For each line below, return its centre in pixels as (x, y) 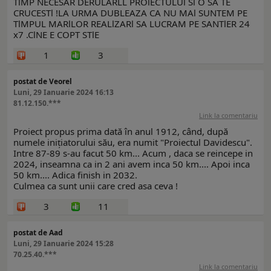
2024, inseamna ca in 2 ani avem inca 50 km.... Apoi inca (132, 164)
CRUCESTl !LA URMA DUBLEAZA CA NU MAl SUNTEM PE (130, 13)
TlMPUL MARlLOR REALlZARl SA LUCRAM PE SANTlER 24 (132, 24)
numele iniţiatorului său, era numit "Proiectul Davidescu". (133, 142)
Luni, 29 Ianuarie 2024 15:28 (64, 244)
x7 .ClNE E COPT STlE (56, 35)
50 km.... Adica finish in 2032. (75, 175)
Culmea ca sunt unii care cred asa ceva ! (96, 186)
